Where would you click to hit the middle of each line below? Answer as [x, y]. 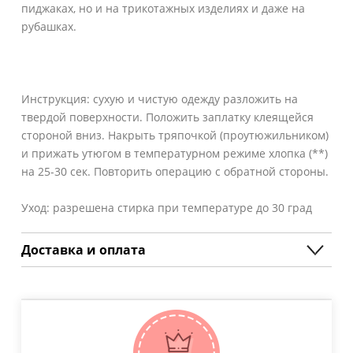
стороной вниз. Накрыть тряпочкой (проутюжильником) [175, 135]
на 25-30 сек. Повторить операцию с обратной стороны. [175, 171]
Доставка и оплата [84, 249]
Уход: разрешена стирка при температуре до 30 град [167, 207]
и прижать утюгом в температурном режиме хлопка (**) [175, 153]
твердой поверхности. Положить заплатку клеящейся [167, 117]
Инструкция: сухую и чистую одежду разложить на [160, 98]
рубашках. [49, 26]
